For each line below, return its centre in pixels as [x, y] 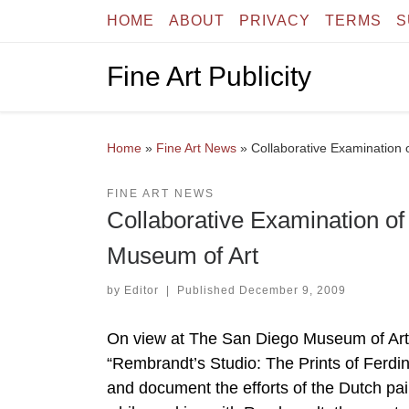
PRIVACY [275, 21]
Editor [142, 290]
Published [208, 290]
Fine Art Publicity [209, 77]
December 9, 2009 [292, 290]
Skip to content [73, 25]
